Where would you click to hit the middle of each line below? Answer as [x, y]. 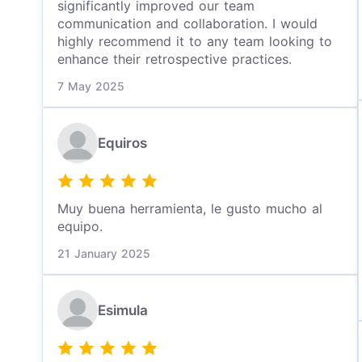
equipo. [80, 226]
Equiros [122, 143]
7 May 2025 [91, 86]
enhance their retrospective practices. [175, 59]
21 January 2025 [104, 253]
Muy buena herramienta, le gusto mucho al [190, 208]
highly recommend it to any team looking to [195, 41]
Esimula [123, 310]
